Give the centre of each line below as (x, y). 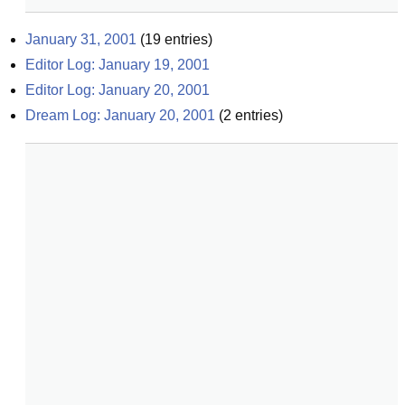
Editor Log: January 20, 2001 (118, 90)
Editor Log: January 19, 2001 (118, 65)
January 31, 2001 (81, 39)
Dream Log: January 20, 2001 (120, 115)
